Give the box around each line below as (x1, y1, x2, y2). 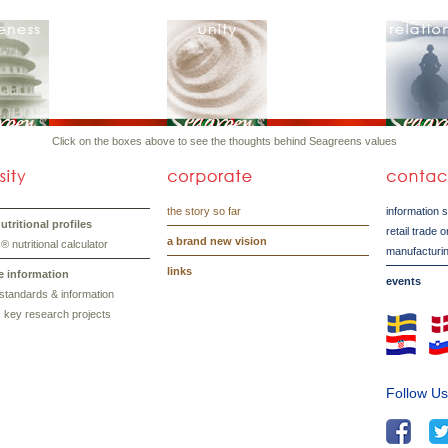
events (386, 275, 422, 287)
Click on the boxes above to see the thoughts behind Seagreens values (51, 135, 397, 147)
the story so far (167, 205, 242, 217)
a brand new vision (167, 235, 268, 247)
